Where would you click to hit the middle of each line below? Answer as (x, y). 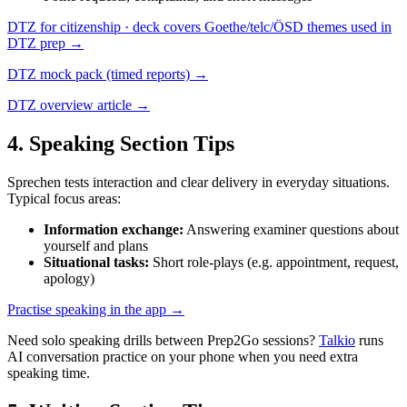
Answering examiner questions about (293, 229)
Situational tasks (94, 262)
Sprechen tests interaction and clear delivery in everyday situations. (199, 182)
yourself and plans (96, 245)
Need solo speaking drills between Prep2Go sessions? (161, 340)
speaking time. (49, 372)
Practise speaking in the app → (96, 309)
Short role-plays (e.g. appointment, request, (276, 262)
